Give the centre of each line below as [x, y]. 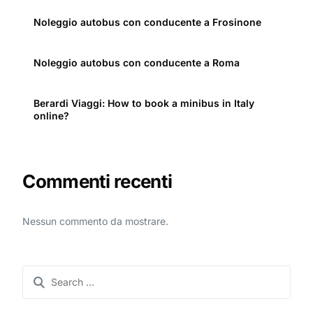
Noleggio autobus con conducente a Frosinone [148, 22]
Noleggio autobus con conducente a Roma [137, 63]
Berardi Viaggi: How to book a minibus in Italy [144, 103]
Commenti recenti [97, 182]
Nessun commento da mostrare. [96, 221]
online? [52, 116]
